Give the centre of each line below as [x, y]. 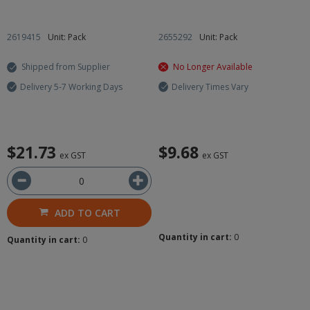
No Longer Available [213, 67]
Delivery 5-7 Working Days [71, 87]
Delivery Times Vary [210, 87]
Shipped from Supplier [66, 67]
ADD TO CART [87, 213]
